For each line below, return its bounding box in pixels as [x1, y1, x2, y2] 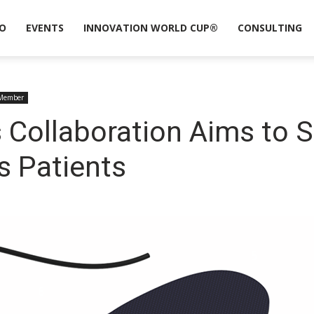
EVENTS [25, 21, 64, 34]
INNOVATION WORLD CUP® [83, 21, 218, 34]
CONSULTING [237, 21, 302, 34]
